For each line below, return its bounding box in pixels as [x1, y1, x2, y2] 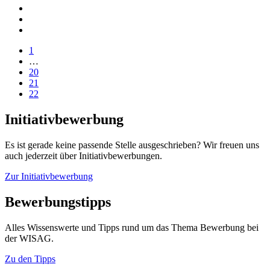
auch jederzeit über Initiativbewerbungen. [5, 150, 162, 161]
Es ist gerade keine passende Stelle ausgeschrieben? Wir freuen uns [5, 139, 259, 150]
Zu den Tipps [5, 253, 55, 264]
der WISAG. [5, 233, 54, 243]
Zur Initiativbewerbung [5, 171, 93, 181]
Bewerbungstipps [5, 193, 111, 210]
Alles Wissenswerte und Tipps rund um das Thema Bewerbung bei [5, 222, 259, 233]
